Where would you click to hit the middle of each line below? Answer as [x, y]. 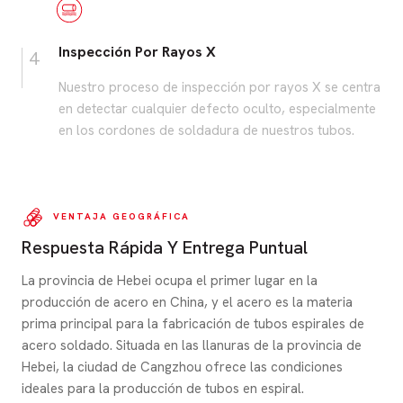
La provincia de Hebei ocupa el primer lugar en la [170, 280]
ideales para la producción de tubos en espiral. [163, 388]
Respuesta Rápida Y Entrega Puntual [165, 247]
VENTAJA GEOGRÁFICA [121, 217]
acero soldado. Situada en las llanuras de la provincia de [192, 345]
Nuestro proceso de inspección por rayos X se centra [219, 87]
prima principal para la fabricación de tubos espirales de [193, 323]
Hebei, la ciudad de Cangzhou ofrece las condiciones [182, 367]
